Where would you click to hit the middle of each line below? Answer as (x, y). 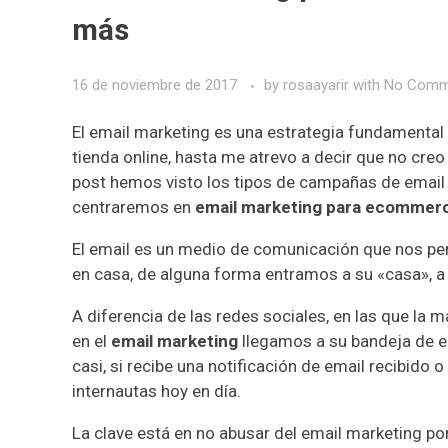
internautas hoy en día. (156, 390)
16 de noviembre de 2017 (154, 85)
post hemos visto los (153, 181)
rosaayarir (318, 85)
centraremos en (133, 206)
